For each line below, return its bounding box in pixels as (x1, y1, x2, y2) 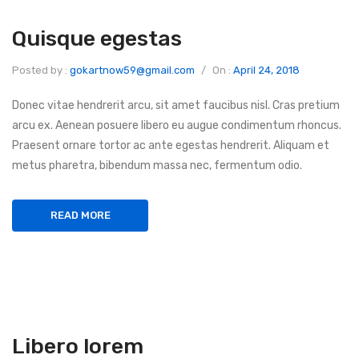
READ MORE (50, 209, 111, 221)
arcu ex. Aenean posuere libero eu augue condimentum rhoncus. (12, 119, 341, 132)
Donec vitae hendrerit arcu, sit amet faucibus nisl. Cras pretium (12, 99, 340, 112)
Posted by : (12, 64, 70, 76)
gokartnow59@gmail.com (70, 64, 195, 76)
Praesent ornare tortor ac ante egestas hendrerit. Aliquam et (12, 139, 329, 152)
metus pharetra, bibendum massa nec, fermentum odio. (12, 159, 302, 172)
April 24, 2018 (233, 64, 300, 76)
